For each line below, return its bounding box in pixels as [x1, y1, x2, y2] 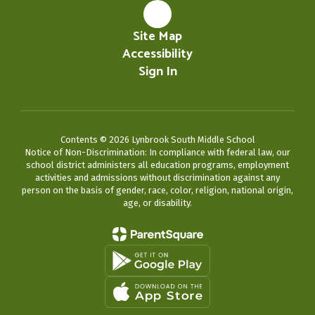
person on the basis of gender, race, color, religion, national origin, [22, 185, 293, 195]
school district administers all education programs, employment [26, 160, 289, 170]
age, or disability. [123, 198, 192, 208]
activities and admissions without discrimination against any [35, 172, 280, 183]
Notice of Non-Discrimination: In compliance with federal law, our [25, 147, 290, 157]
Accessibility [122, 44, 193, 65]
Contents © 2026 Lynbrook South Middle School [60, 134, 255, 145]
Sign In [138, 61, 177, 82]
